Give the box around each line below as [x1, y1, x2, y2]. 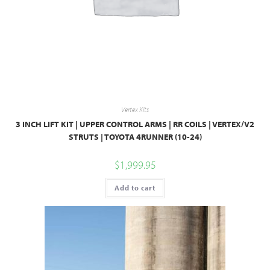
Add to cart [115, 183, 155, 193]
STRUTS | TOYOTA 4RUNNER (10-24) [68, 131, 202, 143]
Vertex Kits [121, 105, 149, 115]
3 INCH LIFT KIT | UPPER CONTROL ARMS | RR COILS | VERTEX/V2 [16, 119, 254, 130]
